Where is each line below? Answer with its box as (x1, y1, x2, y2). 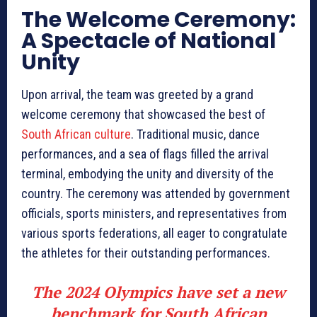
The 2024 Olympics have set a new (32, 282, 285, 303)
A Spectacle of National (21, 26, 276, 57)
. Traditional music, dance (131, 127, 260, 142)
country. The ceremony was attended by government (21, 186, 290, 202)
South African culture (21, 127, 131, 142)
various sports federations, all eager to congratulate (21, 226, 287, 241)
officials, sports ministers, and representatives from (21, 206, 287, 221)
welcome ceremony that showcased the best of (21, 107, 265, 122)
